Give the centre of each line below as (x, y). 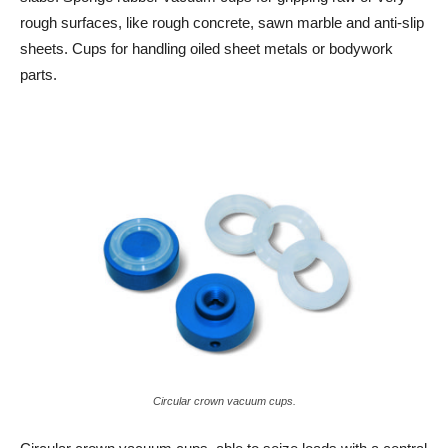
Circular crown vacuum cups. (224, 400)
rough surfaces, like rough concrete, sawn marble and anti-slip (222, 23)
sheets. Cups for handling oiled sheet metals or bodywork (206, 49)
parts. (38, 75)
